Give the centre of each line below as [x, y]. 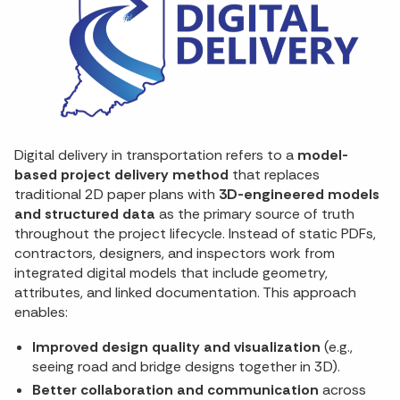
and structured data [85, 214]
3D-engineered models [299, 195]
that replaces [274, 175]
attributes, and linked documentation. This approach [185, 293]
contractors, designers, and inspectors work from [175, 254]
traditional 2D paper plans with [117, 195]
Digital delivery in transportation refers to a [156, 155]
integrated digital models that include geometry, [171, 273]
